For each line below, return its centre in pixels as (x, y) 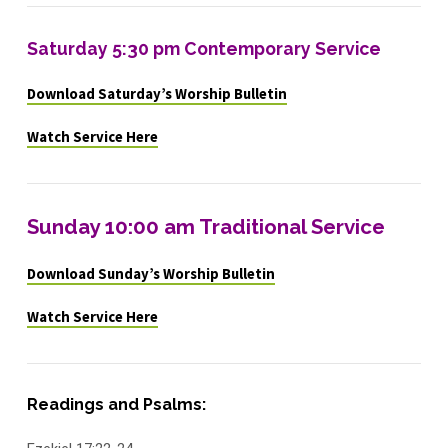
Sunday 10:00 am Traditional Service (205, 226)
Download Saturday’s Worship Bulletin (156, 94)
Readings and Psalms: (116, 404)
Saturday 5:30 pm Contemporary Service (203, 48)
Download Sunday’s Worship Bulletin (150, 273)
